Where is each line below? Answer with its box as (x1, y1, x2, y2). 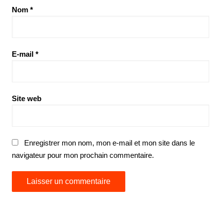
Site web (11, 94, 41, 103)
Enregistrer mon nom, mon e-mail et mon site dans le (24, 138, 195, 147)
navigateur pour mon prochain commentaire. (11, 150, 154, 159)
